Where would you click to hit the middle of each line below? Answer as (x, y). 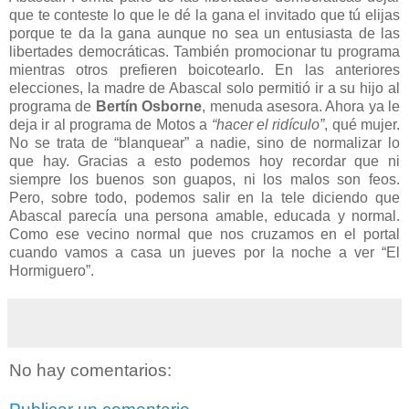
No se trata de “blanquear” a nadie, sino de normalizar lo (204, 142)
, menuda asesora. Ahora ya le (301, 106)
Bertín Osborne (149, 106)
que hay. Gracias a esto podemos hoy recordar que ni (204, 161)
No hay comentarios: (90, 370)
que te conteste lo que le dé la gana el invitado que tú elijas (204, 15)
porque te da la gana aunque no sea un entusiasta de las (204, 33)
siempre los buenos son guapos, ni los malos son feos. (204, 179)
